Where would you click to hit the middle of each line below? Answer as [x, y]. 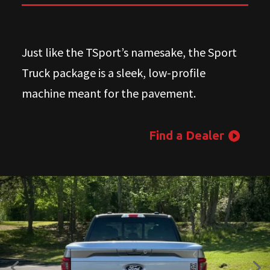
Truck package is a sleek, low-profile [113, 72]
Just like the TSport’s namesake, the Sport [129, 52]
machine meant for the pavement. [110, 93]
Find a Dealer [187, 135]
